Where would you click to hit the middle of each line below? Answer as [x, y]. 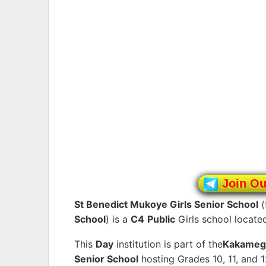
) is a [118, 219]
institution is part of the [168, 244]
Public [161, 219]
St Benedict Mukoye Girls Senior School [166, 205]
